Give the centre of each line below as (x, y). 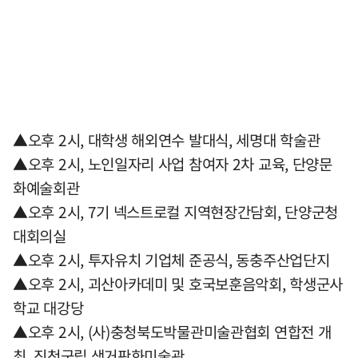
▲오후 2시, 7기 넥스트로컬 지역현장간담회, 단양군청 (176, 212)
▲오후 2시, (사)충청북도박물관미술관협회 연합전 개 (172, 332)
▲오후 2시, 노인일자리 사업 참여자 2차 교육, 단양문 (173, 164)
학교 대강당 (48, 308)
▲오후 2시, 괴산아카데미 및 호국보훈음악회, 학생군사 (178, 284)
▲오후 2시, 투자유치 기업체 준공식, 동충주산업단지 (171, 260)
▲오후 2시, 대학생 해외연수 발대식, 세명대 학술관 (167, 140)
